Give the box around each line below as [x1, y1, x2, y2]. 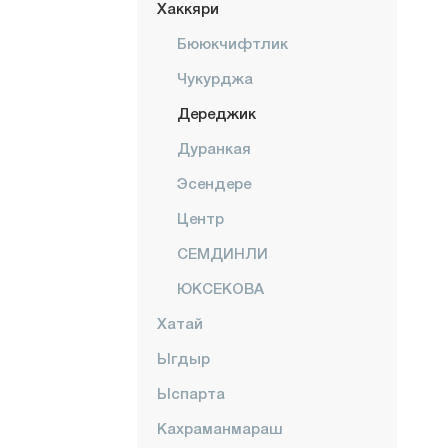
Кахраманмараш [157, 419, 283, 437]
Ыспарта [157, 384, 225, 402]
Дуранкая [177, 139, 251, 157]
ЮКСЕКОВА [177, 279, 264, 297]
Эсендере [177, 174, 251, 192]
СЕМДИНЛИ [177, 244, 268, 262]
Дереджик [177, 104, 256, 122]
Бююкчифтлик [177, 34, 288, 52]
